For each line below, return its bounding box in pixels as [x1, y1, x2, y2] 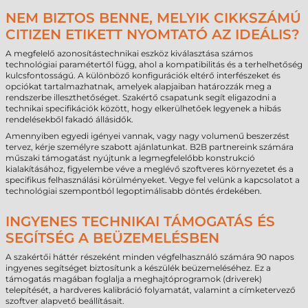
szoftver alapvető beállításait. [5, 296, 124, 306]
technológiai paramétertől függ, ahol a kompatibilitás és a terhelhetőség [5, 59, 302, 69]
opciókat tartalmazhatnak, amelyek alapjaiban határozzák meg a [5, 81, 272, 91]
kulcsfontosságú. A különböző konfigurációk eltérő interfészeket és [5, 70, 280, 80]
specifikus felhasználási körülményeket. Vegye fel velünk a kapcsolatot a [5, 175, 300, 185]
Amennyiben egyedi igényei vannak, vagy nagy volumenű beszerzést [5, 131, 289, 141]
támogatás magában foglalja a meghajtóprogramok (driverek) [5, 274, 262, 284]
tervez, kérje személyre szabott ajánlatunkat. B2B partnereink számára [5, 142, 294, 152]
